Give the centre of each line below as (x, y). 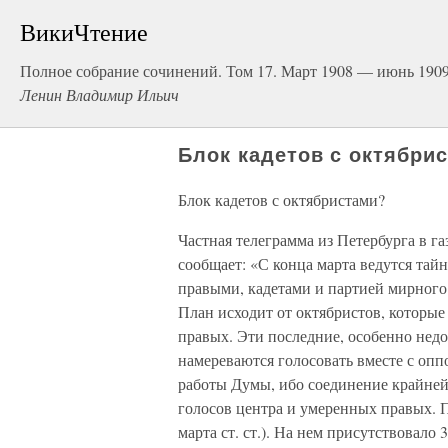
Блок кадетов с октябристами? (281, 199)
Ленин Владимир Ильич (99, 94)
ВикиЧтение (84, 32)
